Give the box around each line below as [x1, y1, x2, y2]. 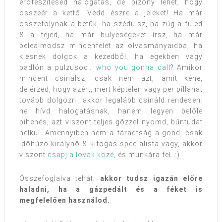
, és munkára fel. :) [114, 150, 180, 159]
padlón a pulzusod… [19, 63, 97, 71]
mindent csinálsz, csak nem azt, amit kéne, [19, 74, 203, 82]
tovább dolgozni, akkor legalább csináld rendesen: [19, 96, 203, 104]
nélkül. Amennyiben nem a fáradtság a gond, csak [19, 128, 203, 137]
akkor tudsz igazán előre [100, 174, 203, 182]
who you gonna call [96, 63, 170, 71]
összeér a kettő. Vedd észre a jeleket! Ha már [19, 8, 203, 17]
